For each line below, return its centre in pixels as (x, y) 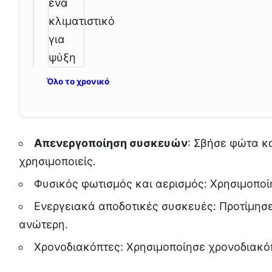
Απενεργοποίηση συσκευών (110, 143)
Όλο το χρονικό (78, 81)
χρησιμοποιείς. (57, 161)
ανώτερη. (43, 224)
